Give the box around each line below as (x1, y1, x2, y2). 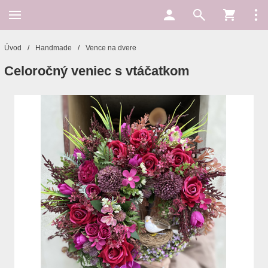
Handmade (35, 44, 72, 52)
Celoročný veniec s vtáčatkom (4, 63, 190, 78)
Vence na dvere (86, 44, 136, 52)
